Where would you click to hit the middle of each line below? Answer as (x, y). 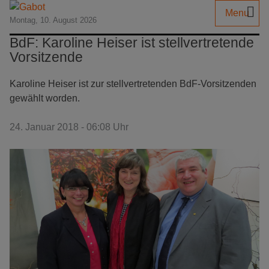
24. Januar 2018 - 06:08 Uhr (69, 127)
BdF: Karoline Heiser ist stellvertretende (132, 43)
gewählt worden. (45, 98)
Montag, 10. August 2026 (53, 20)
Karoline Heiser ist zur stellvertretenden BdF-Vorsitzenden (133, 84)
